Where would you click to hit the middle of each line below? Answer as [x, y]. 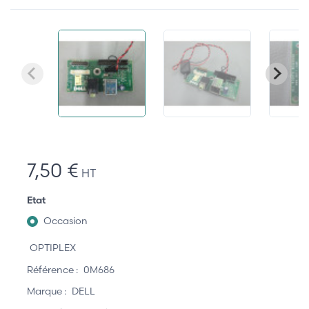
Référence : [52, 269]
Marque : [47, 291]
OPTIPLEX [53, 248]
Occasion [66, 221]
